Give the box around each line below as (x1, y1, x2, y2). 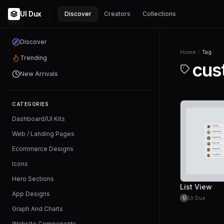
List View (180, 182, 212, 191)
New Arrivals (20, 70, 58, 77)
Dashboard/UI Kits (12, 115, 65, 122)
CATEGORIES (12, 101, 48, 107)
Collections (142, 9, 176, 17)
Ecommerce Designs (12, 145, 73, 152)
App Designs (12, 190, 50, 197)
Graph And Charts (12, 205, 63, 212)
